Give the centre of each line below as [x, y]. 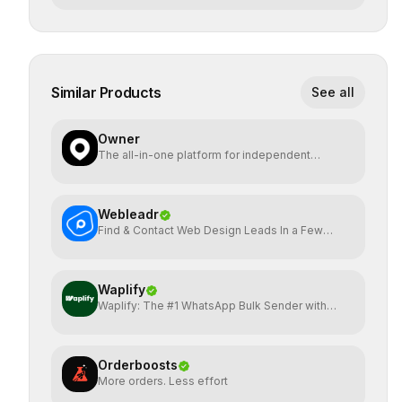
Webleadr [128, 214]
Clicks [114, 245]
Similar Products [106, 92]
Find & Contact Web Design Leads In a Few [210, 230]
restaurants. [129, 169]
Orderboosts [138, 365]
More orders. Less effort [163, 381]
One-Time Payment [150, 320]
